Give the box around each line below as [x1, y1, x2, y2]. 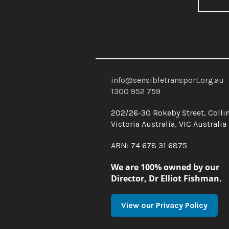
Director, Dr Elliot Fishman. [111, 173, 222, 184]
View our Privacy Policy [121, 200, 208, 210]
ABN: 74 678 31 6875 [111, 141, 187, 150]
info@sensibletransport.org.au [111, 75, 224, 85]
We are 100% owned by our [111, 162, 219, 173]
